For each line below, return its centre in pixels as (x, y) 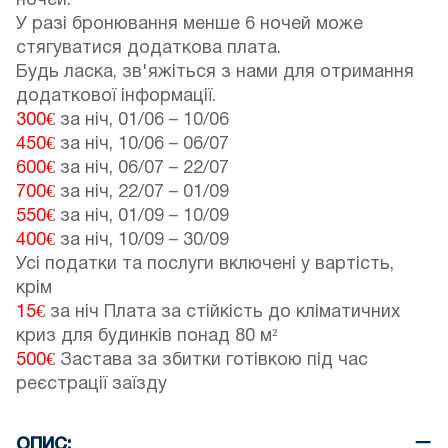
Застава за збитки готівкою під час (211, 361)
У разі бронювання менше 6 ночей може (189, 25)
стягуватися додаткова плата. (148, 49)
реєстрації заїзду (91, 385)
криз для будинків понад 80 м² (146, 337)
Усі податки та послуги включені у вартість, (205, 265)
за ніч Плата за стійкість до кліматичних (222, 313)
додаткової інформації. (116, 97)
